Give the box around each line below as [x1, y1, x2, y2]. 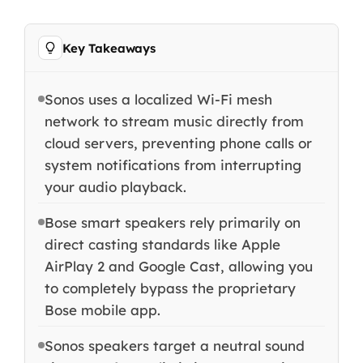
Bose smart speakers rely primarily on [44, 214, 301, 232]
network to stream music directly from [44, 113, 304, 130]
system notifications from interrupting [44, 156, 301, 174]
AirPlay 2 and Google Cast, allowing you [44, 258, 313, 275]
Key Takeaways [62, 40, 156, 56]
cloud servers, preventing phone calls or [44, 135, 312, 152]
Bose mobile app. [44, 301, 160, 319]
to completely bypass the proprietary [44, 280, 296, 297]
